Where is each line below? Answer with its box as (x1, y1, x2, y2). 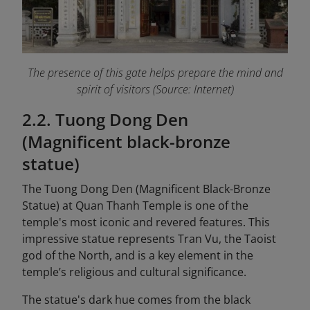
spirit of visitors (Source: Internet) (76, 81, 234, 97)
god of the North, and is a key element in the (22, 247, 253, 263)
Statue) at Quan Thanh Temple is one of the (22, 197, 248, 213)
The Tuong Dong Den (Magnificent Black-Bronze (22, 181, 271, 197)
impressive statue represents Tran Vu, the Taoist (22, 230, 276, 246)
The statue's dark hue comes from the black (22, 291, 250, 307)
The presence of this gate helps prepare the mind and (27, 64, 283, 80)
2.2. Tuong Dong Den (22, 107, 188, 131)
